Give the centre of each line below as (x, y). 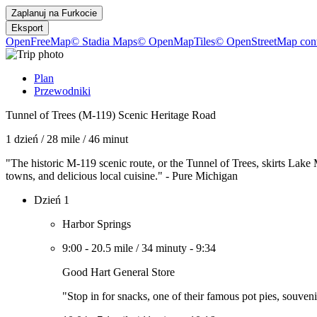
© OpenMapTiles (176, 41)
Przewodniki (62, 91)
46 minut (108, 139)
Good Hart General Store (119, 272)
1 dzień (22, 139)
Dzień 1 (52, 200)
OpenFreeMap (38, 41)
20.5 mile (112, 248)
